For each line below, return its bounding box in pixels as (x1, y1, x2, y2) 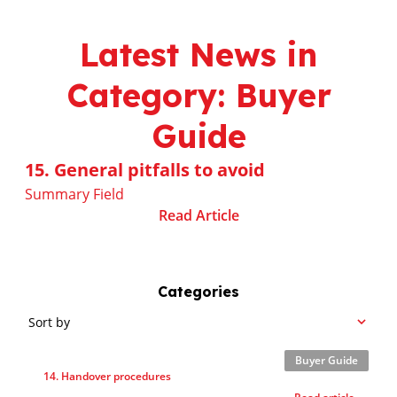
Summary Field (25, 184, 124, 204)
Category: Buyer (66, 75, 331, 115)
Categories (158, 283, 239, 300)
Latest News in (80, 35, 317, 74)
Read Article (158, 206, 239, 225)
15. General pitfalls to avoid (25, 158, 265, 182)
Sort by (28, 313, 70, 331)
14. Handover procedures (43, 369, 171, 384)
